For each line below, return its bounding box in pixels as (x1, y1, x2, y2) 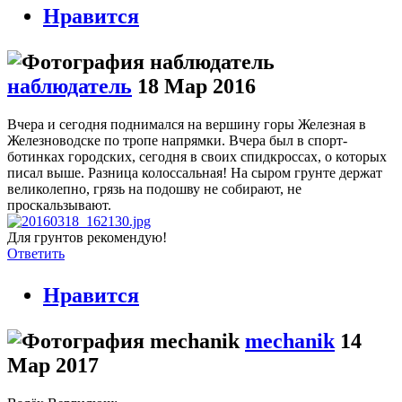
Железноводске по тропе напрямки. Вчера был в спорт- (7, 133, 347, 149)
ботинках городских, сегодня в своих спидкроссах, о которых (7, 149, 387, 165)
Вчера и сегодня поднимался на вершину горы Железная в (7, 117, 366, 133)
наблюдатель (7, 74, 132, 99)
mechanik (245, 329, 335, 354)
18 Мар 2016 (137, 74, 256, 99)
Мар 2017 (7, 354, 99, 378)
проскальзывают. (7, 197, 111, 214)
